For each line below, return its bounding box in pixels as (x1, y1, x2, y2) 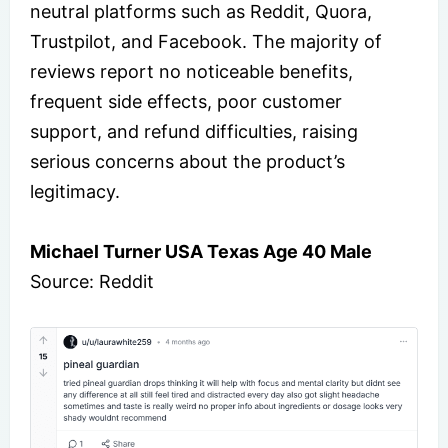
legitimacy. (30, 180, 120, 202)
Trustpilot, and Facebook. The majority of (30, 30, 382, 52)
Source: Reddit (30, 270, 154, 292)
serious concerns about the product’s (30, 150, 345, 172)
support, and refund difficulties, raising (30, 120, 358, 142)
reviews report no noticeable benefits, (30, 60, 353, 82)
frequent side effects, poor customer (30, 90, 342, 112)
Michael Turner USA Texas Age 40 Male (30, 240, 372, 262)
